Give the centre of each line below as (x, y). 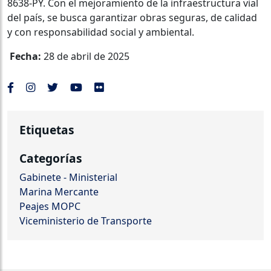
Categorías (51, 158)
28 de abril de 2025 (85, 57)
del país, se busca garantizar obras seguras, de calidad (132, 18)
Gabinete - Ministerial (68, 178)
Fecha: (25, 57)
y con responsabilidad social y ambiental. (101, 32)
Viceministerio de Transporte (86, 221)
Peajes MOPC (50, 207)
